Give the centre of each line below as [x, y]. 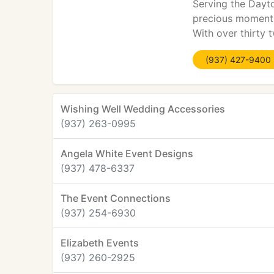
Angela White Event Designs [127, 154]
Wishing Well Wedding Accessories [143, 109]
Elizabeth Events [100, 243]
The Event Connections [116, 198]
